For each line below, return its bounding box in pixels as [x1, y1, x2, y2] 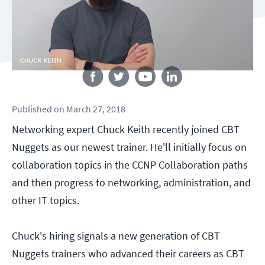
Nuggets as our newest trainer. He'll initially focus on [12, 140, 247, 154]
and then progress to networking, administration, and [12, 176, 251, 190]
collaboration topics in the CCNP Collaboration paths [12, 158, 248, 172]
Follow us [115, 54, 150, 65]
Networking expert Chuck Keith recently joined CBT [12, 122, 240, 137]
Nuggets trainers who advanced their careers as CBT [12, 247, 244, 261]
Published [12, 103, 52, 115]
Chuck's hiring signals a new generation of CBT [12, 229, 220, 243]
